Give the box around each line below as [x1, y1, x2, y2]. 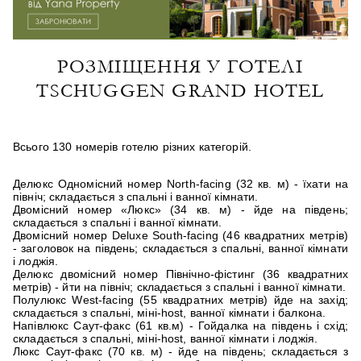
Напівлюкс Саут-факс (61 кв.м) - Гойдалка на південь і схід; [13, 318, 348, 332]
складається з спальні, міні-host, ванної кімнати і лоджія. [13, 331, 318, 345]
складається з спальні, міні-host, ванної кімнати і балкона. [13, 305, 326, 319]
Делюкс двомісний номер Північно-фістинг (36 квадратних [13, 267, 348, 280]
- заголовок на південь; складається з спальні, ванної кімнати [13, 241, 348, 255]
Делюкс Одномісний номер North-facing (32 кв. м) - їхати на [13, 176, 348, 190]
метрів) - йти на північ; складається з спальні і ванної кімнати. [13, 280, 346, 293]
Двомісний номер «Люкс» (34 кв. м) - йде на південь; [13, 202, 348, 216]
